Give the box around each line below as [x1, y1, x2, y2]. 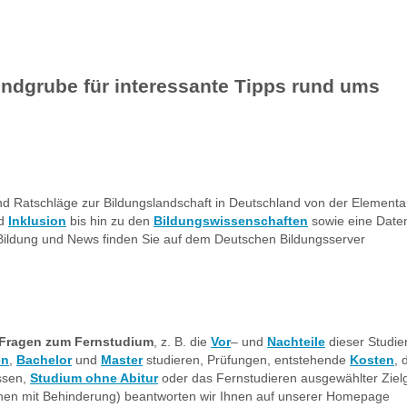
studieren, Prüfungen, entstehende [143, 352, 350, 367]
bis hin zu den [66, 213, 154, 228]
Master [101, 352, 143, 367]
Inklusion [8, 213, 66, 228]
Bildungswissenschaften [154, 213, 308, 228]
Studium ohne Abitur [30, 370, 158, 385]
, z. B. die [154, 333, 211, 349]
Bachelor [16, 352, 72, 367]
